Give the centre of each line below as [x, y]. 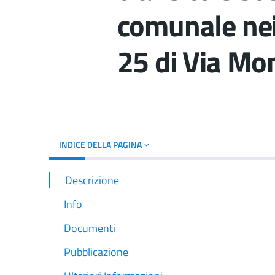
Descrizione [92, 180]
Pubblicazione [96, 252]
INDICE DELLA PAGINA [101, 144]
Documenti [90, 228]
